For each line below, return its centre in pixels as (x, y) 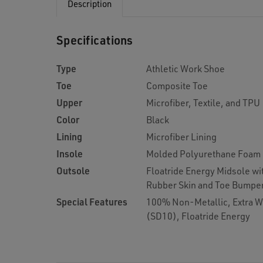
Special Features (92, 202)
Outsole (73, 171)
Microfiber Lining (181, 136)
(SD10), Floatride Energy (198, 216)
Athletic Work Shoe (186, 68)
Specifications (95, 40)
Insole (70, 154)
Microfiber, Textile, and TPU (203, 102)
